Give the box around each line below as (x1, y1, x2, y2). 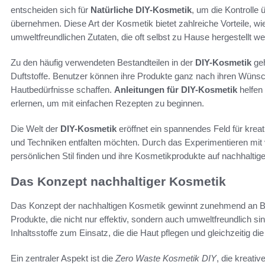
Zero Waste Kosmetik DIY (115, 253, 216, 263)
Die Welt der (11, 124, 60, 134)
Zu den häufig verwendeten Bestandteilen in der (11, 57, 195, 68)
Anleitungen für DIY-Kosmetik (114, 85, 237, 95)
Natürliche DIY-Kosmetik (91, 5, 192, 15)
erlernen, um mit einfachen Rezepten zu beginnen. (11, 98, 204, 109)
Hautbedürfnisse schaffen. (11, 85, 114, 95)
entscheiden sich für (11, 5, 91, 15)
